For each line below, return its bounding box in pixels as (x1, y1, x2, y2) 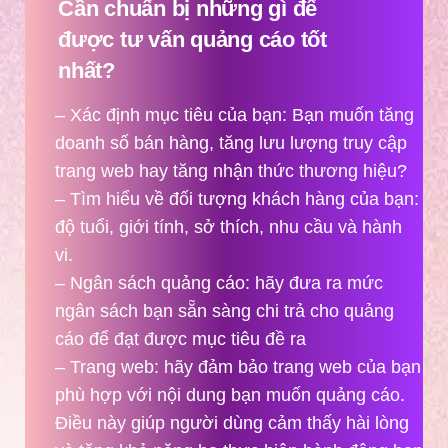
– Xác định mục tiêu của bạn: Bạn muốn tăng (55, 105, 414, 126)
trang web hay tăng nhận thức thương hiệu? (55, 161, 407, 182)
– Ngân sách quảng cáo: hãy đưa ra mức (55, 273, 383, 294)
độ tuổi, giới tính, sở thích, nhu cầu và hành (55, 217, 402, 238)
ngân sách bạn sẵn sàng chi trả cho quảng (55, 301, 394, 322)
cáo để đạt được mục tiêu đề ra (55, 329, 306, 350)
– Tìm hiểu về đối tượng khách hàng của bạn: (55, 189, 419, 210)
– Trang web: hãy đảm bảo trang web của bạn (55, 357, 421, 378)
